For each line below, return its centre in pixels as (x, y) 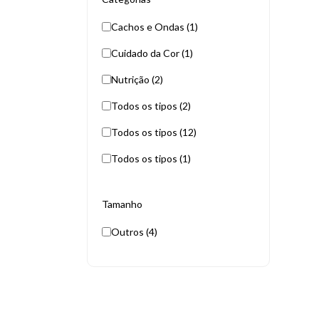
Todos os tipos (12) (154, 132)
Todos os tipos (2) (151, 106)
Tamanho (122, 204)
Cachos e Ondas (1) (155, 27)
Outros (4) (134, 232)
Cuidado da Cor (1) (152, 53)
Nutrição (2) (137, 79)
